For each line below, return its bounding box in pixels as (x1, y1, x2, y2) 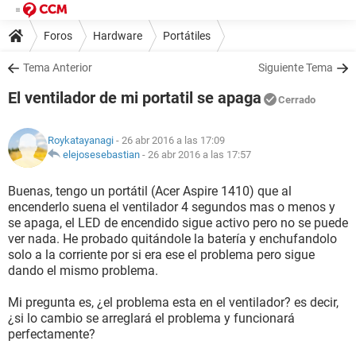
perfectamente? (8, 327, 95, 342)
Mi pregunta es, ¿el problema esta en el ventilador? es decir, (8, 295, 339, 310)
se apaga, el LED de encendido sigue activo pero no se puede (8, 215, 348, 230)
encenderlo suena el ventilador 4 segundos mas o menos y (8, 199, 335, 215)
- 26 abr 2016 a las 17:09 (114, 134, 225, 146)
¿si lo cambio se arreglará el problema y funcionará (8, 311, 295, 326)
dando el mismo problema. (8, 263, 158, 278)
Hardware (93, 29, 142, 42)
